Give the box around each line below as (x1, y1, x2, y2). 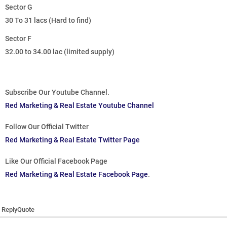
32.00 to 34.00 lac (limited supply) (5, 48, 115, 56)
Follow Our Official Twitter (5, 123, 89, 131)
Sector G (5, 3, 32, 12)
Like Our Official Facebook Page (5, 157, 107, 166)
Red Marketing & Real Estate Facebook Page (5, 170, 148, 179)
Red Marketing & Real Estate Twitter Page (5, 136, 140, 144)
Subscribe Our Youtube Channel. (5, 88, 109, 97)
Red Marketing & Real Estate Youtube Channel (5, 101, 154, 110)
